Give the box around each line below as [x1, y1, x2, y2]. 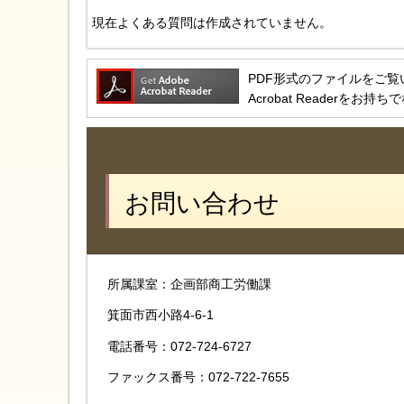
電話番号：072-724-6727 [107, 338, 252, 353]
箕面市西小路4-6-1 [107, 308, 214, 323]
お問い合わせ [124, 188, 280, 217]
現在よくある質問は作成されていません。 [92, 14, 332, 30]
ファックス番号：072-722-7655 [107, 369, 289, 384]
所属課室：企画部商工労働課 [107, 277, 284, 292]
